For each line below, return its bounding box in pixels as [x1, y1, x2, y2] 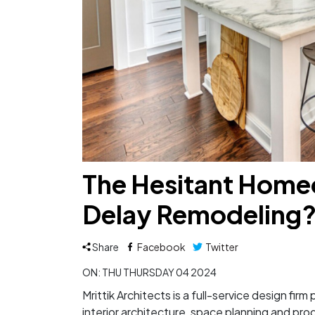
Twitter [204, 240, 238, 253]
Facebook [136, 240, 186, 253]
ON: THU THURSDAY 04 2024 [82, 265, 217, 278]
